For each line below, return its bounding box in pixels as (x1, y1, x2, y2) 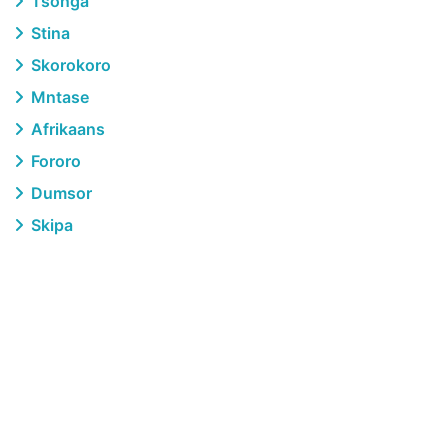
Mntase (27, 87, 89, 107)
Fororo (27, 151, 81, 171)
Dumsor (27, 183, 92, 203)
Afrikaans (27, 119, 105, 139)
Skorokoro (27, 55, 111, 75)
